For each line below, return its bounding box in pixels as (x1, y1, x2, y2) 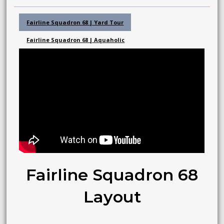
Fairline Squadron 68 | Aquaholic (26, 35, 125, 43)
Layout (83, 186, 141, 206)
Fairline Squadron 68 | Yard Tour (26, 18, 124, 26)
